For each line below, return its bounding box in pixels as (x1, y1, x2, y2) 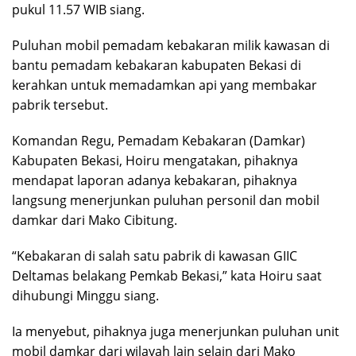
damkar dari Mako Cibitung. (12, 211, 177, 229)
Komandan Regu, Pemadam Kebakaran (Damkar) (12, 131, 305, 149)
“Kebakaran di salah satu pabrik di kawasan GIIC (12, 246, 297, 265)
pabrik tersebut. (12, 95, 108, 114)
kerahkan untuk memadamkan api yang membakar (12, 75, 317, 94)
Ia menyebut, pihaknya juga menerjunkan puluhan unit (12, 322, 339, 340)
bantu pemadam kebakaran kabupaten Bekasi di (12, 56, 301, 74)
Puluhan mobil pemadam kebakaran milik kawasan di (12, 36, 330, 54)
